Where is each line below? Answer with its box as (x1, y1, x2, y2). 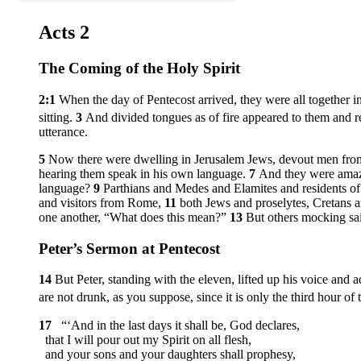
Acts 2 (39, 21, 89, 43)
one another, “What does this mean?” (39, 210, 230, 224)
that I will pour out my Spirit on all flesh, (39, 332, 251, 346)
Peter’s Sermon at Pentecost (39, 239, 220, 257)
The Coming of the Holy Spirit (39, 59, 240, 77)
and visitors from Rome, (39, 195, 164, 210)
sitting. (39, 110, 76, 124)
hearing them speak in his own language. (39, 166, 249, 180)
